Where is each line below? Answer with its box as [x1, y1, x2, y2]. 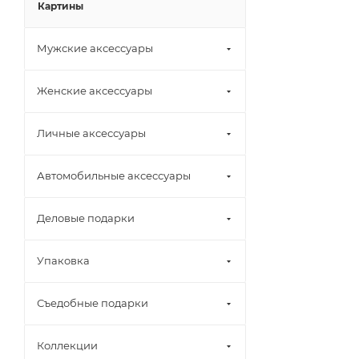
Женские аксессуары [37, 84, 152, 97]
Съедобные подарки [37, 296, 148, 309]
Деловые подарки [37, 212, 135, 224]
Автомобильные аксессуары [37, 169, 191, 182]
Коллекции [37, 339, 98, 352]
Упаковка [37, 254, 90, 267]
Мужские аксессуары [37, 42, 153, 54]
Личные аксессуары [37, 127, 146, 139]
